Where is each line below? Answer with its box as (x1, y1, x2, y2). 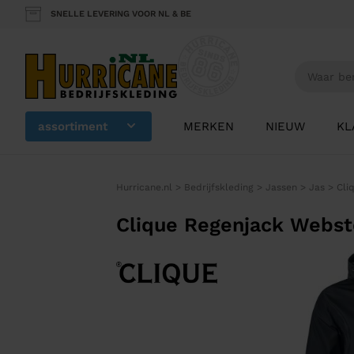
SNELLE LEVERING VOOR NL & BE (51, 9, 191, 19)
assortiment (38, 119, 107, 134)
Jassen (265, 182, 297, 194)
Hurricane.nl (115, 182, 172, 194)
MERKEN (183, 119, 234, 134)
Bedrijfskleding (183, 182, 254, 194)
